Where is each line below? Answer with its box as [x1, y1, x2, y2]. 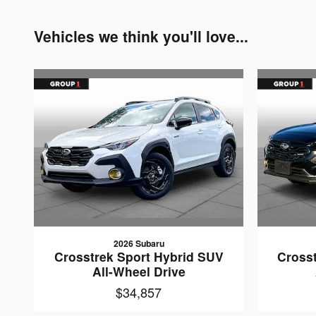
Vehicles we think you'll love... [34, 25, 248, 47]
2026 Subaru [113, 237, 164, 250]
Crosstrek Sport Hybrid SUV [54, 248, 224, 265]
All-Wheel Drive [92, 262, 186, 280]
